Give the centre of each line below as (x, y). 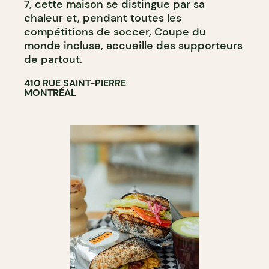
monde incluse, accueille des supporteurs (133, 45)
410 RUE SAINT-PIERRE (75, 83)
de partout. (53, 59)
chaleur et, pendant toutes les (103, 18)
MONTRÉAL (50, 92)
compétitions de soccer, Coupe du (115, 32)
